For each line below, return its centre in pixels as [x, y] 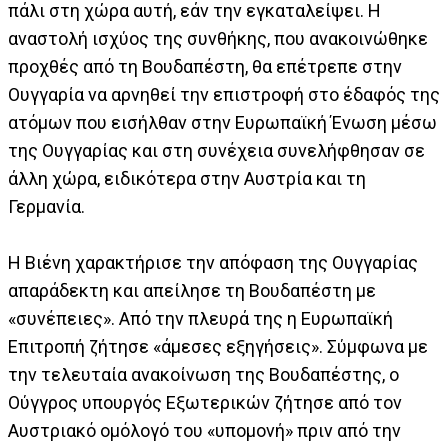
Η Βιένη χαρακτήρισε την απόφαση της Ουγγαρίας [213, 262]
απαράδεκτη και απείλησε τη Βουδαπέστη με [192, 290]
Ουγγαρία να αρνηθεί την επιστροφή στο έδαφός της [224, 94]
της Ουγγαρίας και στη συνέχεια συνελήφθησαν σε [216, 150]
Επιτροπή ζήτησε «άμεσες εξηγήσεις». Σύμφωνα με [218, 346]
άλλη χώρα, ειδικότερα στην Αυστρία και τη [187, 178]
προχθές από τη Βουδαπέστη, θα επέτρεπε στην [205, 66]
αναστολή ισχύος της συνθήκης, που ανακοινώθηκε [218, 38]
